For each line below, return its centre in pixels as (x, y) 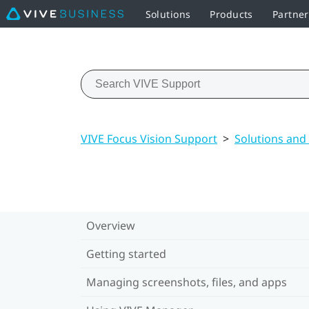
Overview (111, 225)
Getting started (126, 253)
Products (231, 14)
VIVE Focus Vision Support (149, 138)
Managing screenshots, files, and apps (187, 282)
